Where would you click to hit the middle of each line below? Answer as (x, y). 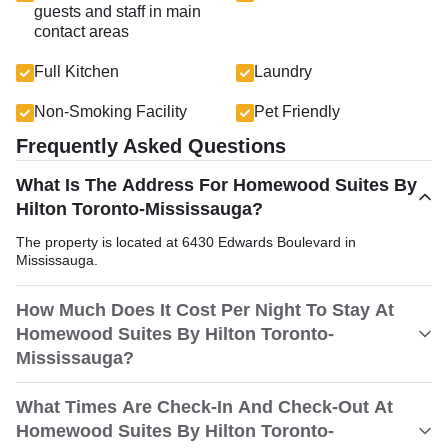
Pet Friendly (297, 111)
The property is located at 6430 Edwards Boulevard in (186, 242)
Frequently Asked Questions (151, 146)
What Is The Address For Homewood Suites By (216, 185)
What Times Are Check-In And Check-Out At (204, 407)
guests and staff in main (117, 11)
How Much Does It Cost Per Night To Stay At (205, 310)
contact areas (81, 31)
